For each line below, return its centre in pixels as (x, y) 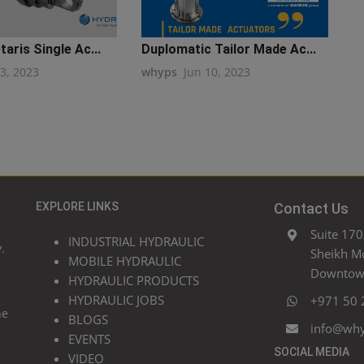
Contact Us (311, 209)
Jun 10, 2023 (217, 72)
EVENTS (89, 339)
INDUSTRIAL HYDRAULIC (136, 242)
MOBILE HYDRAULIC (125, 261)
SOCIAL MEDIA (311, 352)
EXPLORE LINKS (77, 207)
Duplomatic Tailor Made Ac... (228, 50)
